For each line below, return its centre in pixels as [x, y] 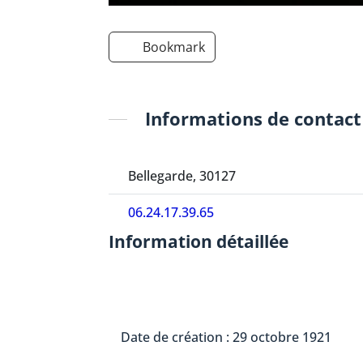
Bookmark [174, 47]
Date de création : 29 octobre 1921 [226, 337]
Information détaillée [199, 241]
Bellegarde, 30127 [181, 175]
